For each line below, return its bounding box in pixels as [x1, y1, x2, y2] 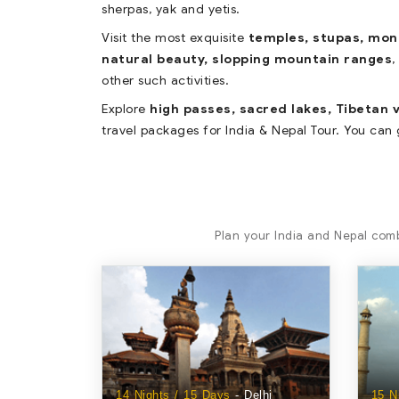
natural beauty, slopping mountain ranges [102, 51, 392, 68]
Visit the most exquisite [102, 29, 248, 46]
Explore [102, 101, 150, 118]
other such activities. [102, 72, 233, 89]
